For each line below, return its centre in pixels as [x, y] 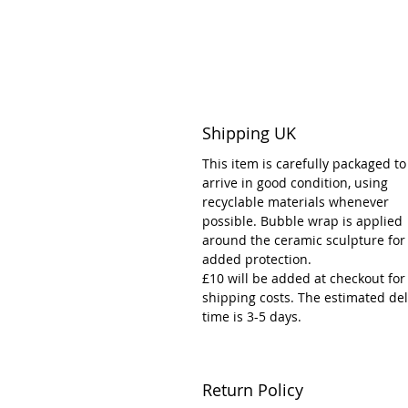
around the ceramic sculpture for [304, 240]
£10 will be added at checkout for [304, 278]
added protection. [257, 259]
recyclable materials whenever [296, 201]
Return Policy [253, 389]
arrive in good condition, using [295, 182]
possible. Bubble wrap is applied [302, 220]
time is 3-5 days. [252, 316]
